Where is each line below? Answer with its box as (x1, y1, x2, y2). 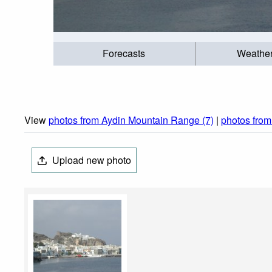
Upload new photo (50, 153, 132, 168)
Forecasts (103, 46, 146, 61)
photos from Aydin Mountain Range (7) (49, 113, 214, 127)
